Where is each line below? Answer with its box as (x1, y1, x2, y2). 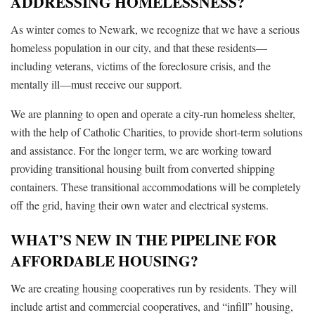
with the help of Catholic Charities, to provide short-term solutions (11, 124, 302, 139)
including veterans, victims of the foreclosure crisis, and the (11, 58, 271, 73)
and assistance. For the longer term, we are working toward (11, 142, 271, 157)
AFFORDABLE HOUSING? (11, 250, 198, 272)
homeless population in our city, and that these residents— (11, 39, 267, 55)
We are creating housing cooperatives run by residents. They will (11, 281, 297, 295)
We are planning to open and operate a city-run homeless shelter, (11, 105, 295, 121)
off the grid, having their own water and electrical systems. (11, 197, 269, 212)
